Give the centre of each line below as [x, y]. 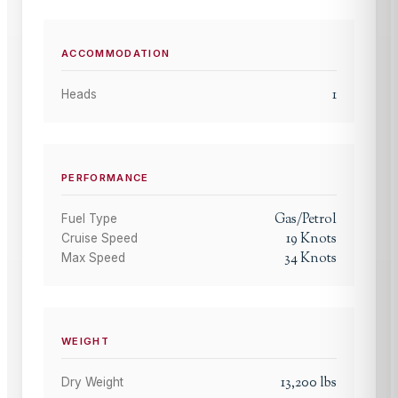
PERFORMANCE [105, 178]
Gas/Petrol [306, 220]
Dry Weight [92, 382]
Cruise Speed [99, 239]
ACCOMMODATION [116, 54]
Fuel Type [89, 219]
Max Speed [93, 258]
